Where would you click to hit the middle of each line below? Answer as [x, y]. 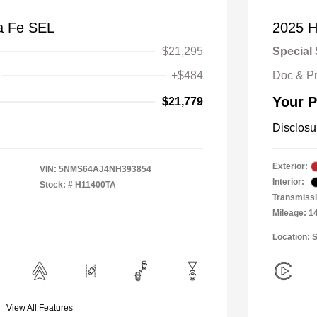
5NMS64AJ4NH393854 [105, 169]
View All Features [40, 308]
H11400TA [96, 185]
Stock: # [56, 185]
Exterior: [290, 167]
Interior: [288, 182]
